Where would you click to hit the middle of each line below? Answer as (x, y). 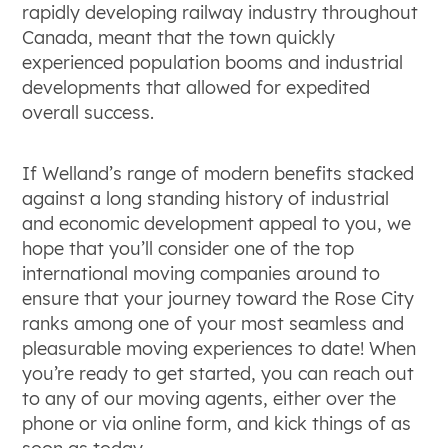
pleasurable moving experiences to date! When (219, 348)
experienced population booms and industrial (213, 62)
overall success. (88, 112)
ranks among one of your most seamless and (213, 323)
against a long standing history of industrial (206, 198)
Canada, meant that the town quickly (179, 37)
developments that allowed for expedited (196, 87)
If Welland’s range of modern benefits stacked (218, 173)
